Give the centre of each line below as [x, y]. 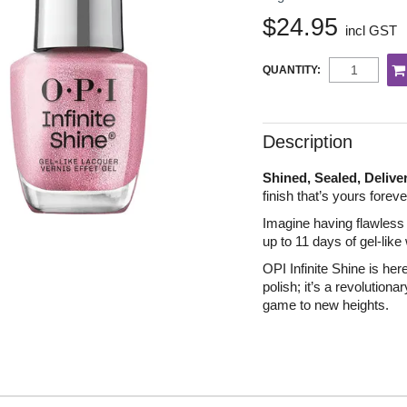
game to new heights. [326, 304]
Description [308, 141]
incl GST [372, 30]
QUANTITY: [292, 69]
